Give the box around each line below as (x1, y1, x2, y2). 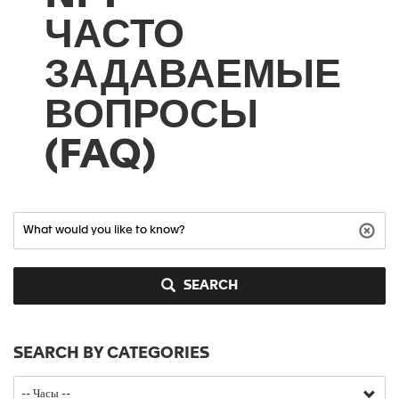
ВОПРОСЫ (44, 96, 258, 136)
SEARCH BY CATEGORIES (13, 346, 209, 362)
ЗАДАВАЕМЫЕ (44, 56, 341, 96)
